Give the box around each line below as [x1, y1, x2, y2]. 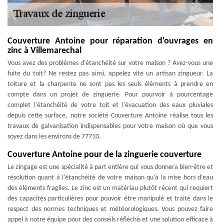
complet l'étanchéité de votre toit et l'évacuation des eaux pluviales [7, 101, 213, 109]
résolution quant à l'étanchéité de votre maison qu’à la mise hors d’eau [7, 174, 213, 181]
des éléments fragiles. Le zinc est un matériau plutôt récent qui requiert [7, 184, 213, 192]
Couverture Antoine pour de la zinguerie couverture [7, 150, 201, 159]
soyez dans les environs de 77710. [7, 133, 101, 140]
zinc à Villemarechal [7, 46, 81, 55]
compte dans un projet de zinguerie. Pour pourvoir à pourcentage [7, 91, 213, 98]
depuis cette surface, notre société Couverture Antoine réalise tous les [7, 112, 213, 119]
